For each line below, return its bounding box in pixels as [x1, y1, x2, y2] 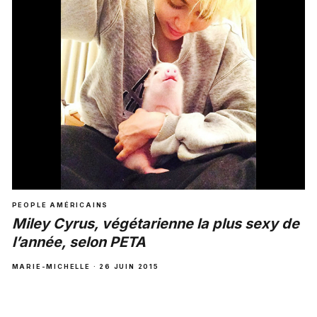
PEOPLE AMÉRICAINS [11, 200, 109, 209]
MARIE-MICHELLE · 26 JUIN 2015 [11, 262, 159, 270]
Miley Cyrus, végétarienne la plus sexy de [11, 214, 299, 232]
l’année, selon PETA [11, 233, 146, 250]
